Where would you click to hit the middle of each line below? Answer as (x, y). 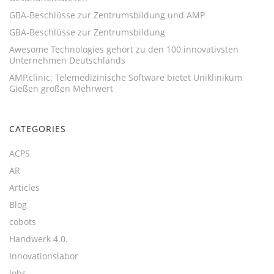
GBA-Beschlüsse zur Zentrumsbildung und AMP (107, 15)
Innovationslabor (44, 256)
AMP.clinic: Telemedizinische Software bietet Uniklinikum (126, 77)
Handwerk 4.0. (39, 239)
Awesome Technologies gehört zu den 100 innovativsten (124, 49)
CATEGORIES (38, 128)
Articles (24, 187)
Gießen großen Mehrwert (61, 88)
